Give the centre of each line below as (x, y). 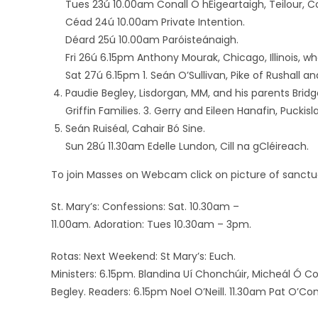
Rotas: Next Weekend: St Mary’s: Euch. (143, 256)
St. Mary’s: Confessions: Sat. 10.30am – (145, 207)
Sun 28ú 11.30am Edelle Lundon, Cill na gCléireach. (187, 146)
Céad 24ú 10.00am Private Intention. (155, 22)
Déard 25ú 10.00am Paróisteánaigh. (152, 40)
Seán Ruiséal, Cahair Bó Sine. (135, 128)
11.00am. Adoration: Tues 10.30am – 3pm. (151, 224)
